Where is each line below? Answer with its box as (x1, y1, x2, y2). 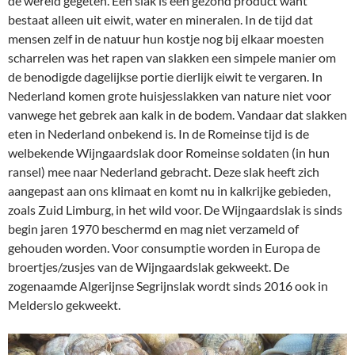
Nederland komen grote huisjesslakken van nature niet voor (8, 87, 331, 103)
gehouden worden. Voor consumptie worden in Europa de (8, 239, 320, 255)
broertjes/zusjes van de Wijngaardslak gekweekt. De (8, 258, 289, 274)
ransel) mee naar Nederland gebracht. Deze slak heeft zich (8, 163, 319, 179)
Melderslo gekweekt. (8, 296, 120, 312)
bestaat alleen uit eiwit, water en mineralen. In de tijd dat (8, 11, 313, 27)
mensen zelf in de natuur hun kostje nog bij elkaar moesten (8, 30, 324, 46)
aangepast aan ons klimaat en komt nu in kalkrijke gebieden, (8, 182, 330, 198)
